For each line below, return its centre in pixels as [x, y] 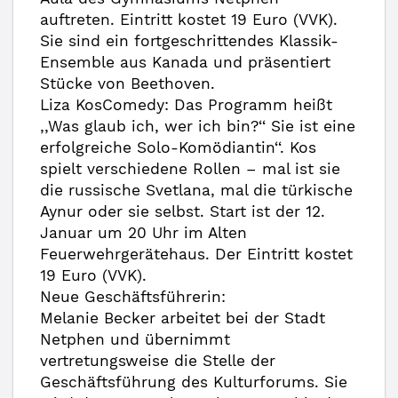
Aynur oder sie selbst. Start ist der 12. [183, 211]
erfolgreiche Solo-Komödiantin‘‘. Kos [178, 147]
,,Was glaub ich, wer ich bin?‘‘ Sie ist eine [198, 126]
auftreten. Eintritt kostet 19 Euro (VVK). [189, 20]
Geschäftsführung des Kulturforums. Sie [194, 382]
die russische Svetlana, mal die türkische [196, 190]
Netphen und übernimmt [135, 339]
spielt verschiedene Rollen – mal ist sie [190, 169]
